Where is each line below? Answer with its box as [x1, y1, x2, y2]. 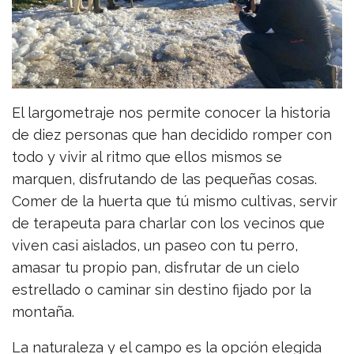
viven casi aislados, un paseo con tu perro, [12, 236, 298, 254]
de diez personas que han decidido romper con [12, 126, 332, 143]
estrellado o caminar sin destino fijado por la [12, 281, 311, 298]
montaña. [12, 303, 74, 320]
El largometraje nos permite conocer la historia [12, 104, 330, 121]
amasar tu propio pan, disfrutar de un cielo [12, 258, 299, 276]
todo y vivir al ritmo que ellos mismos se [12, 148, 282, 165]
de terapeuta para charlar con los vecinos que [12, 214, 325, 232]
